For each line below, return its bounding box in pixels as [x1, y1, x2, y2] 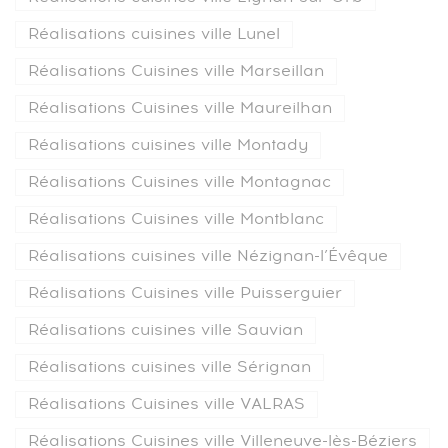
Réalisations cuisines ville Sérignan [28, 356, 311, 379]
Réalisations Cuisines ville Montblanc [28, 208, 324, 231]
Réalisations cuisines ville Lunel [28, 23, 280, 46]
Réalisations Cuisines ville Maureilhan [28, 97, 332, 120]
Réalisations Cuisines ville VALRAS [28, 393, 305, 416]
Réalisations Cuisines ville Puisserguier [28, 282, 342, 305]
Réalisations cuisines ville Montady [28, 134, 308, 157]
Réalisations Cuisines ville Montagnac [28, 171, 331, 194]
